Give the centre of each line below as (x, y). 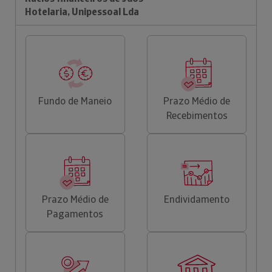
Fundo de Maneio (75, 101)
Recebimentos (197, 115)
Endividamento (197, 199)
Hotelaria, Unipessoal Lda (82, 12)
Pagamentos (75, 214)
